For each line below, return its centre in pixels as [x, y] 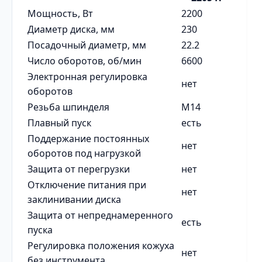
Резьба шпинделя [68, 107]
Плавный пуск [59, 123]
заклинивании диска [74, 199]
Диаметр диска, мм [71, 29]
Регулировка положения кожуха [101, 246]
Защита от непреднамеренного [100, 215]
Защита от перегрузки [79, 169]
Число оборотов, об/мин [85, 61]
